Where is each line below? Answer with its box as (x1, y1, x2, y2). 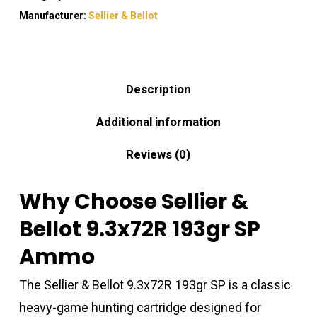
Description (125, 81, 191, 96)
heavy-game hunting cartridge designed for (18, 299, 261, 315)
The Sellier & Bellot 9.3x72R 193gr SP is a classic (18, 277, 291, 292)
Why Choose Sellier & (18, 186, 248, 217)
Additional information (96, 114, 221, 129)
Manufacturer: (18, 9, 88, 21)
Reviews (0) (126, 146, 191, 161)
